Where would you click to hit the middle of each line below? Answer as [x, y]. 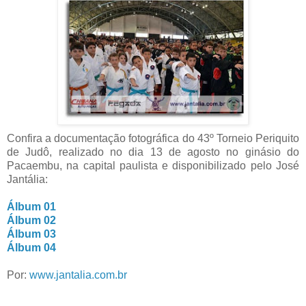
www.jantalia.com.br [78, 275]
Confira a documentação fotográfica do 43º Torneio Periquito [153, 138]
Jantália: [27, 179]
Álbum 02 [31, 220]
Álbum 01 [31, 206]
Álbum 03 [31, 234]
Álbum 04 [31, 247]
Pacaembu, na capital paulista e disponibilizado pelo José [153, 165]
